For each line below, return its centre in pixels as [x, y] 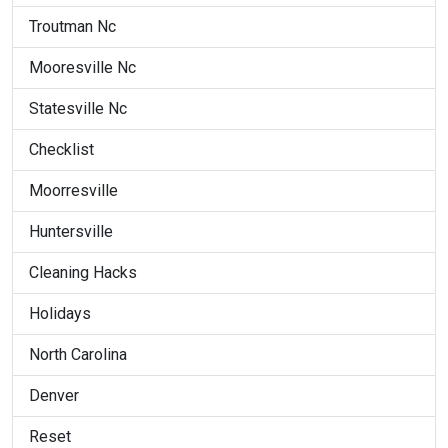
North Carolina [78, 354]
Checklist [61, 149]
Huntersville [71, 231]
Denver [54, 395]
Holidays [60, 313]
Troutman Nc [72, 26]
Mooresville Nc [82, 67]
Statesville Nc [78, 108]
